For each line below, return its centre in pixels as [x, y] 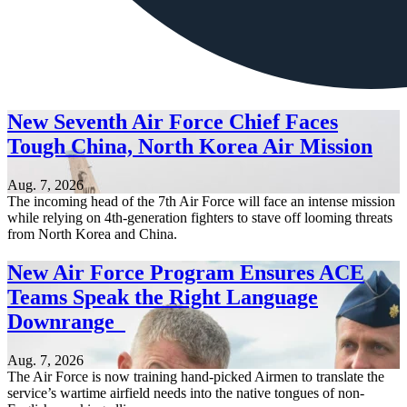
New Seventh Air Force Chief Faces [173, 122]
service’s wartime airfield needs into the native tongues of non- [186, 393]
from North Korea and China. [92, 234]
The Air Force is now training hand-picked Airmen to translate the [196, 377]
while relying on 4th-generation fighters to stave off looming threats [200, 218]
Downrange [66, 322]
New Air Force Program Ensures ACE [186, 273]
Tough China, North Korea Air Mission [190, 147]
